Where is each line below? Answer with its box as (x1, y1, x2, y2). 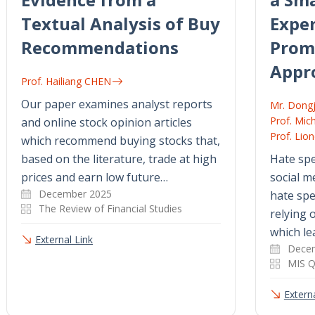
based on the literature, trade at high (21, 151, 217, 167)
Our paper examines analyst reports (21, 96, 212, 112)
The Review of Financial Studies (39, 202, 182, 216)
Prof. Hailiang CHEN (21, 75, 111, 89)
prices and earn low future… (21, 169, 168, 186)
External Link (35, 233, 93, 247)
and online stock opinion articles (21, 115, 192, 131)
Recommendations (21, 36, 179, 60)
